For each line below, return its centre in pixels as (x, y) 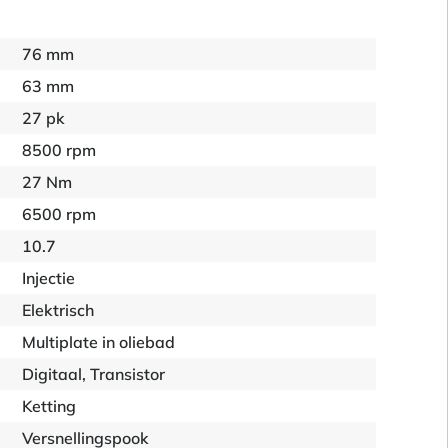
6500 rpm (59, 214)
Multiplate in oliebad (99, 342)
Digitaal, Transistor (94, 374)
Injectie (49, 278)
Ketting (49, 406)
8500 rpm (59, 150)
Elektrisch (58, 310)
